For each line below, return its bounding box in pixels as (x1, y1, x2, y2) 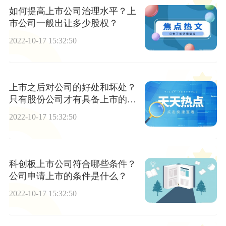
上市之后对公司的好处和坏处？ (9, 82, 136, 93)
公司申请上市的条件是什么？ (9, 171, 127, 181)
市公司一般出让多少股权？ (9, 18, 118, 29)
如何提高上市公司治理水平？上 (9, 6, 136, 17)
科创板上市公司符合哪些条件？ (9, 158, 136, 169)
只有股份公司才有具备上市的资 (9, 94, 136, 105)
